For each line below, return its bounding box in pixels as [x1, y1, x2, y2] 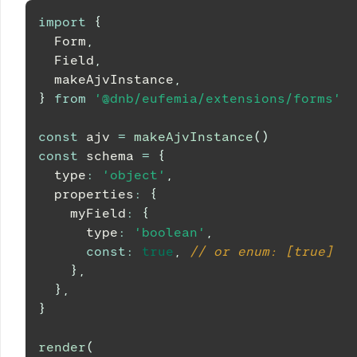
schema [78, 148, 142, 163]
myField [38, 206, 126, 221]
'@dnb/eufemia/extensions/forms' [94, 91, 341, 106]
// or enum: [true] [190, 244, 333, 259]
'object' [102, 167, 166, 182]
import [38, 14, 86, 29]
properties [38, 186, 134, 202]
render [38, 339, 86, 355]
